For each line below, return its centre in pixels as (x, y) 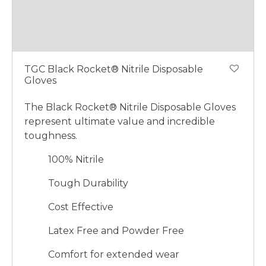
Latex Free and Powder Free (116, 230)
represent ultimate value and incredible (120, 121)
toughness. (51, 135)
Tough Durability (88, 183)
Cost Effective (81, 207)
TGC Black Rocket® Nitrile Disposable (114, 69)
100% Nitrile (76, 159)
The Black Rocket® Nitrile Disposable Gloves (130, 107)
